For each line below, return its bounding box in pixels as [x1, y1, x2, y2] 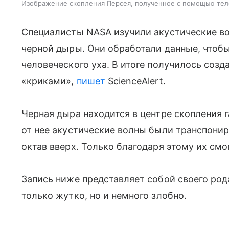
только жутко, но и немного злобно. [21, 190, 187, 201]
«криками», [21, 75, 77, 86]
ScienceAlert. [105, 75, 166, 86]
